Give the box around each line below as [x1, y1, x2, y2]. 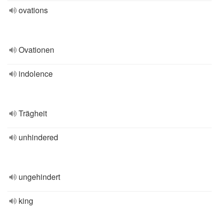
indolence [19, 68, 53, 79]
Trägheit [19, 108, 47, 119]
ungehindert [19, 171, 60, 182]
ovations [19, 4, 48, 16]
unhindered [19, 131, 58, 143]
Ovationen [19, 44, 54, 55]
